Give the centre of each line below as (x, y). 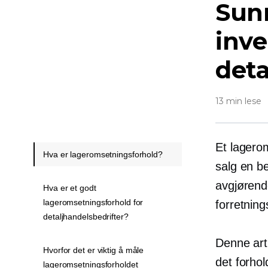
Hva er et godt (70, 188)
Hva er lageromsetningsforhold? (103, 154)
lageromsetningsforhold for (93, 202)
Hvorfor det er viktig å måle (94, 250)
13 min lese (238, 101)
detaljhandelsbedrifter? (86, 217)
